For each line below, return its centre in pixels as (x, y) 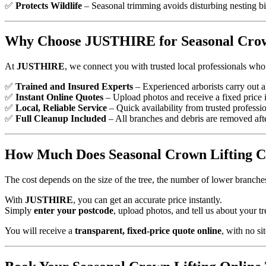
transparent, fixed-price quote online (148, 231)
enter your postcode (74, 211)
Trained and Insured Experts (74, 87)
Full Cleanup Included (61, 119)
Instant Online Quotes (59, 97)
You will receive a (40, 231)
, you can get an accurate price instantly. (148, 200)
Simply (19, 211)
